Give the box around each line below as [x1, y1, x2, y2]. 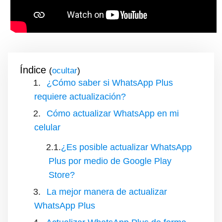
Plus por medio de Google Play [49, 156, 171, 166]
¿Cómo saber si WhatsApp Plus [47, 78, 173, 88]
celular [34, 122, 60, 132]
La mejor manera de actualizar [47, 187, 167, 197]
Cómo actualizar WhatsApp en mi [47, 109, 179, 118]
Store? [49, 170, 75, 180]
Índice [20, 64, 46, 75]
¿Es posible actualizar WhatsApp [61, 142, 192, 152]
